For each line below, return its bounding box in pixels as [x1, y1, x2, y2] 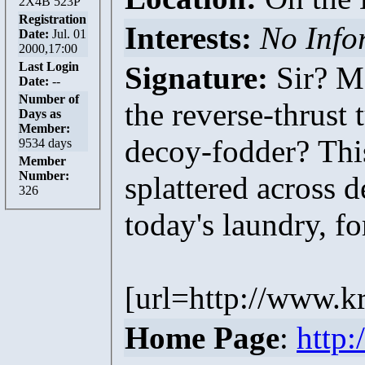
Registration [19, 11, 86, 26]
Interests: [125, 20, 252, 55]
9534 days [19, 135, 72, 150]
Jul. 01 [52, 26, 86, 41]
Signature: [125, 59, 268, 95]
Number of [19, 91, 79, 106]
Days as [19, 106, 61, 121]
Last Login [19, 59, 79, 73]
